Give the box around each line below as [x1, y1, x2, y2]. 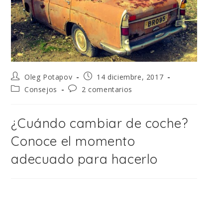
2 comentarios [82, 85, 132, 95]
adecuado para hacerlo [11, 151, 158, 168]
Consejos [24, 85, 57, 95]
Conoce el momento [11, 133, 135, 150]
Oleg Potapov [24, 72, 73, 82]
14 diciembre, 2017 [97, 72, 164, 82]
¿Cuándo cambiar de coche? [11, 115, 188, 132]
